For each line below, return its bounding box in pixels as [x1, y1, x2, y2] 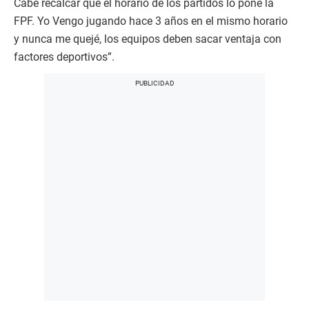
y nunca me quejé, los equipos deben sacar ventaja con [14, 32, 281, 46]
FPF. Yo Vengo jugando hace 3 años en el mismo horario [14, 14, 288, 28]
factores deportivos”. [14, 50, 114, 63]
